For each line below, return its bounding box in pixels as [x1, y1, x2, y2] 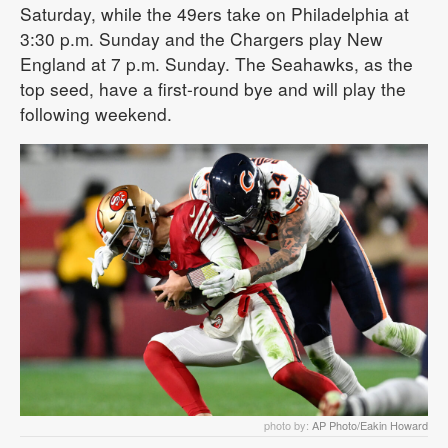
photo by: [264, 416, 312, 433]
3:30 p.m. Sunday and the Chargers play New [20, 26, 383, 52]
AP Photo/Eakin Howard [312, 416, 428, 433]
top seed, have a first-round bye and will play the [20, 76, 406, 102]
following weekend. [20, 101, 172, 127]
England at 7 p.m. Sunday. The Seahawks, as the [20, 51, 413, 77]
